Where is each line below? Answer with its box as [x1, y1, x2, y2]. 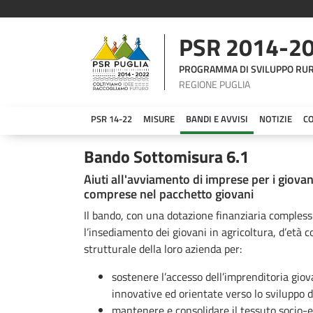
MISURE [143, 112, 175, 126]
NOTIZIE [259, 112, 292, 126]
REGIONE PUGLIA [179, 76, 251, 92]
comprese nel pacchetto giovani [84, 184, 254, 203]
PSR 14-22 [91, 112, 132, 126]
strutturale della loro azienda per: [84, 240, 242, 257]
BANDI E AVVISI [186, 112, 248, 126]
